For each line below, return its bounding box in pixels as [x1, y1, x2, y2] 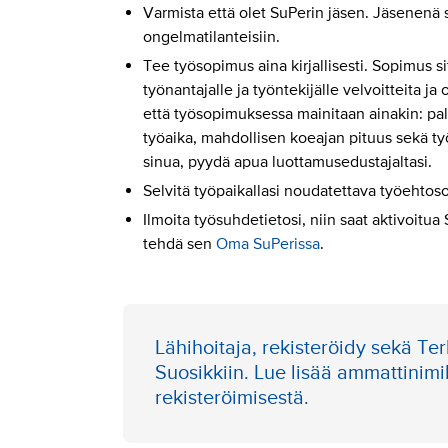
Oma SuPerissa [215, 233, 320, 254]
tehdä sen [142, 233, 216, 254]
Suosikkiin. [154, 360, 254, 385]
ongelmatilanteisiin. [142, 26, 284, 47]
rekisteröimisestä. [154, 385, 309, 410]
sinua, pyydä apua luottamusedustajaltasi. [142, 151, 432, 172]
